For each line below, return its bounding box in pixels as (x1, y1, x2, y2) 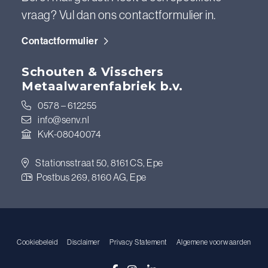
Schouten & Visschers (22, 64, 163, 79)
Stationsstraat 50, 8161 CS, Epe (33, 156, 163, 169)
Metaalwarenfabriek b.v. (22, 78, 183, 93)
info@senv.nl (38, 113, 89, 126)
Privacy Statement (109, 237, 167, 246)
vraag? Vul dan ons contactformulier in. (22, 7, 216, 22)
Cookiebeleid (17, 237, 58, 246)
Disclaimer (67, 237, 100, 246)
